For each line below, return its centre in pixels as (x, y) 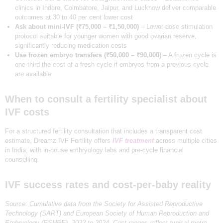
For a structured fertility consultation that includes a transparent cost (104, 131)
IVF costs (27, 112)
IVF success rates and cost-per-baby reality (108, 185)
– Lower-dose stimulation (175, 27)
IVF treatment (133, 141)
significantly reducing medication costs (71, 46)
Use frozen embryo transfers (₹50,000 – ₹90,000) (88, 55)
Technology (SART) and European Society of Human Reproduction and (107, 214)
